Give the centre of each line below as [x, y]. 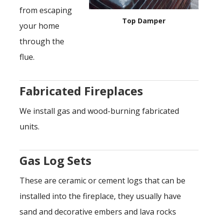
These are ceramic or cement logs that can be [102, 181]
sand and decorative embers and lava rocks [98, 212]
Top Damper [144, 21]
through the [42, 41]
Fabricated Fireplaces [81, 91]
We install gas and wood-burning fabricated [99, 111]
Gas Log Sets [55, 160]
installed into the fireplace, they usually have [100, 196]
